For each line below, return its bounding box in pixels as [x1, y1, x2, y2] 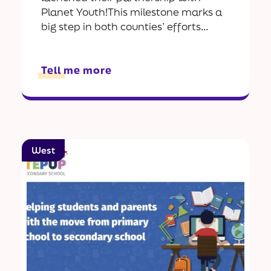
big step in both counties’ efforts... [41, 19, 208, 34]
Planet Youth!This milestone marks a [41, 5, 222, 19]
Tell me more [41, 63, 112, 77]
